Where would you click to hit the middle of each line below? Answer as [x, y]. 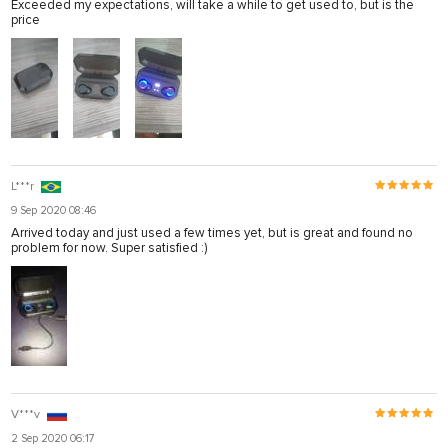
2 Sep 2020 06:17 [53, 438]
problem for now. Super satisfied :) [109, 247]
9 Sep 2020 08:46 [53, 210]
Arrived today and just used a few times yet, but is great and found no [212, 232]
